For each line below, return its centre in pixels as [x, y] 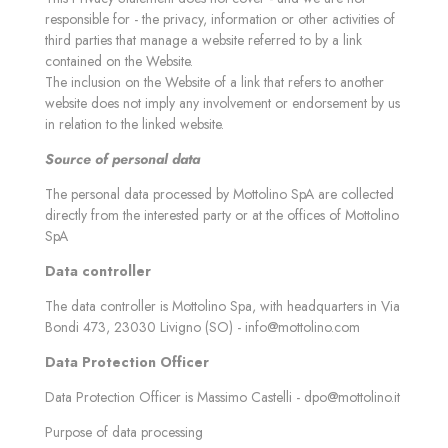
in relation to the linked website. [134, 124]
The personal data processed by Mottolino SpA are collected [219, 194]
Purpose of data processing [124, 432]
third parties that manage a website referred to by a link [203, 40]
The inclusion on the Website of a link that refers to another [214, 82]
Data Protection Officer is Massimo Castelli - [174, 397]
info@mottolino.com [302, 327]
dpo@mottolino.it [352, 397]
